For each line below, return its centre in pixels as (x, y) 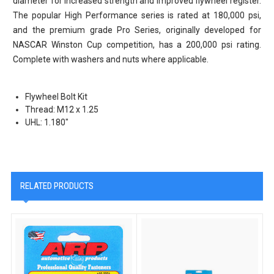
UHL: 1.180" (47, 122)
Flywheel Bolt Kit (57, 96)
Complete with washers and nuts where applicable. (111, 59)
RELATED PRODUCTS (57, 186)
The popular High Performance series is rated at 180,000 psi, (137, 15)
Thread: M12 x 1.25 (62, 109)
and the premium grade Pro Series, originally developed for (137, 30)
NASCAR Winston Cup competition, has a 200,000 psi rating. (137, 44)
